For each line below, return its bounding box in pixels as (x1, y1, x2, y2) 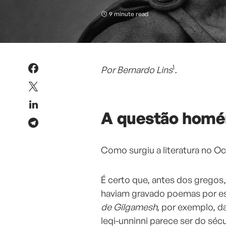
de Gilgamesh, (101, 201, 161, 213)
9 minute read (109, 10, 148, 18)
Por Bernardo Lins (101, 64, 173, 76)
